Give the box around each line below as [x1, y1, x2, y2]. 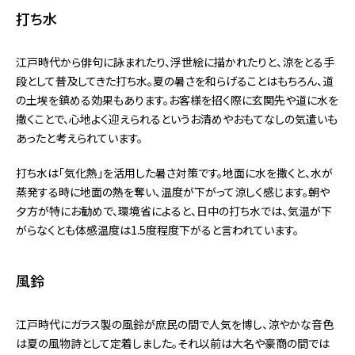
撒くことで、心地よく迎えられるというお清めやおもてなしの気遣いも [16, 111, 338, 128]
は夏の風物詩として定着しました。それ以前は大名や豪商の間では [16, 335, 330, 352]
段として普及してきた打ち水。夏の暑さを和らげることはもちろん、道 [16, 73, 334, 90]
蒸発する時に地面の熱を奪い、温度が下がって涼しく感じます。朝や [16, 184, 330, 200]
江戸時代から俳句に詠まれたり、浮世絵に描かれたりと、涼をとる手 [16, 54, 334, 71]
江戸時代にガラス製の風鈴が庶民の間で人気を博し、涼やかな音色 [16, 316, 334, 333]
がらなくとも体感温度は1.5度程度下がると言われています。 [16, 222, 299, 239]
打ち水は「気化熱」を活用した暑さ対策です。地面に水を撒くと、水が [16, 165, 333, 181]
